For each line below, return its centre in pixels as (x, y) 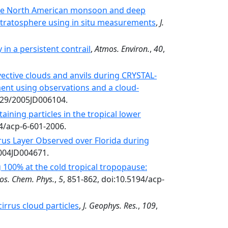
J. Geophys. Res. (110, 206)
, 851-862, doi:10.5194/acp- (114, 179)
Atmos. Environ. (122, 49)
